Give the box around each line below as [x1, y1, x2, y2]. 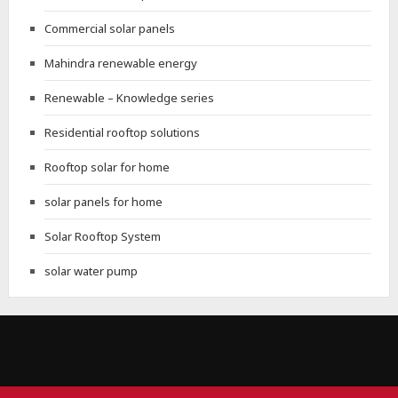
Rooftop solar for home [44, 158, 170, 175]
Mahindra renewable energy [44, 54, 197, 71]
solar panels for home [44, 193, 163, 210]
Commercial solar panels [44, 20, 175, 36]
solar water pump [44, 262, 138, 279]
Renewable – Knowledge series [44, 89, 214, 106]
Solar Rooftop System [44, 227, 161, 244]
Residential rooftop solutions [44, 123, 200, 140]
